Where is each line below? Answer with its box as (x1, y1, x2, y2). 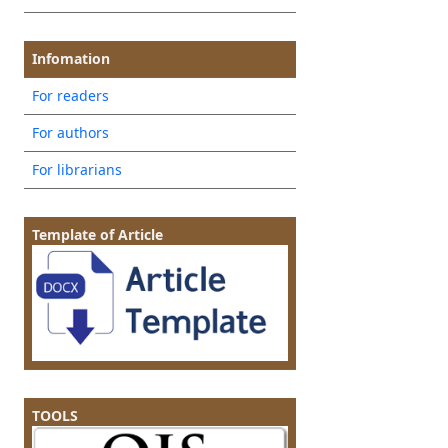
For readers (31, 86, 109, 106)
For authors (31, 123, 109, 143)
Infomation (31, 49, 110, 69)
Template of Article (31, 225, 163, 245)
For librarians (31, 160, 122, 180)
